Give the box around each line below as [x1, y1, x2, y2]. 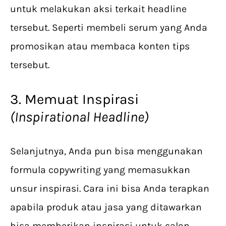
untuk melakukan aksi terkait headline [10, 3, 187, 15]
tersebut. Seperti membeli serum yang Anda [10, 22, 207, 34]
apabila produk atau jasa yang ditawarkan [10, 201, 202, 213]
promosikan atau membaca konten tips [10, 40, 190, 52]
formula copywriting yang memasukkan [10, 164, 190, 176]
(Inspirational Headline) [10, 108, 152, 126]
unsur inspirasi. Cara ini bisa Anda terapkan [10, 183, 209, 195]
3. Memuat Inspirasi [10, 91, 139, 108]
